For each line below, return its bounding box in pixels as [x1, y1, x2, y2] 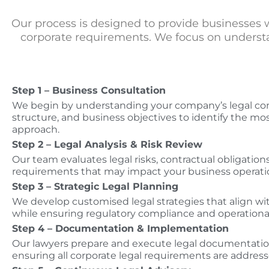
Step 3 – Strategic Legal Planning [12, 181, 178, 193]
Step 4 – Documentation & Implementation [12, 223, 229, 235]
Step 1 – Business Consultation [12, 85, 166, 97]
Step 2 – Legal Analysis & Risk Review [12, 139, 202, 151]
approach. [12, 124, 59, 136]
